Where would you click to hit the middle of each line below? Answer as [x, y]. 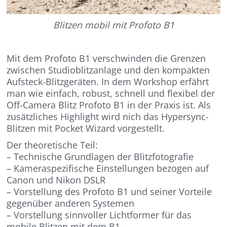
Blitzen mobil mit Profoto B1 [113, 25]
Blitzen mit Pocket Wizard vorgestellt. [86, 128]
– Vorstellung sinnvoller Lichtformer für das [99, 215]
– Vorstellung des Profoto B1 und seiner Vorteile [109, 192]
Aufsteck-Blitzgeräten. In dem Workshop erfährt [108, 82]
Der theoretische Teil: [52, 145]
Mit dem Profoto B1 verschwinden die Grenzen [106, 59]
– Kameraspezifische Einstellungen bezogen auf [108, 168]
